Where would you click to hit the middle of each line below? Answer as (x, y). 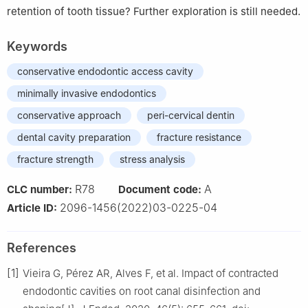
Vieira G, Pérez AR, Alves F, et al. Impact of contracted (151, 273)
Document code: (161, 189)
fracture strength (55, 159)
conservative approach (69, 115)
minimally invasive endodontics (87, 93)
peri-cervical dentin (191, 115)
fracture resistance (199, 137)
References (42, 247)
